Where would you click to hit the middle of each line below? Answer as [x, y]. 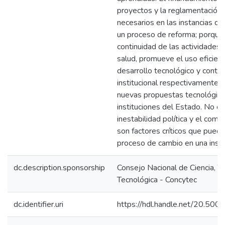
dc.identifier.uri [38, 204]
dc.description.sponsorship [59, 168]
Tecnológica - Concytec [157, 180]
